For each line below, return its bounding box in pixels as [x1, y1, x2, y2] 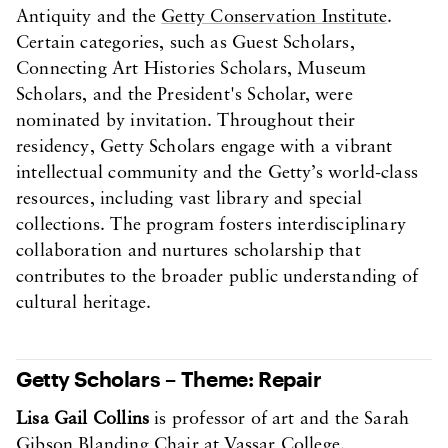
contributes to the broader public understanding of [16, 268, 418, 287]
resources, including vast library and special [16, 190, 363, 209]
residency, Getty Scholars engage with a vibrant [16, 138, 393, 157]
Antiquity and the [16, 8, 162, 27]
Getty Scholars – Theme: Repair [16, 366, 322, 391]
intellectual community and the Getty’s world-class [16, 164, 418, 183]
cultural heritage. [16, 294, 152, 313]
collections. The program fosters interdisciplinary [16, 216, 406, 235]
